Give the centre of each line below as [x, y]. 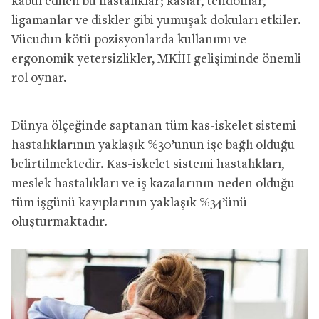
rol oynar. [39, 78]
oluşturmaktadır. [59, 222]
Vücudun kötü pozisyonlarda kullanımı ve [129, 40]
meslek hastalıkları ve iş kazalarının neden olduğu [153, 184]
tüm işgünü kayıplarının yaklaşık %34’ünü [129, 203]
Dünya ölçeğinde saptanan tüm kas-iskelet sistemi [154, 126]
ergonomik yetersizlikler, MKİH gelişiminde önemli [156, 59]
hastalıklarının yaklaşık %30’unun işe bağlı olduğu [153, 145]
